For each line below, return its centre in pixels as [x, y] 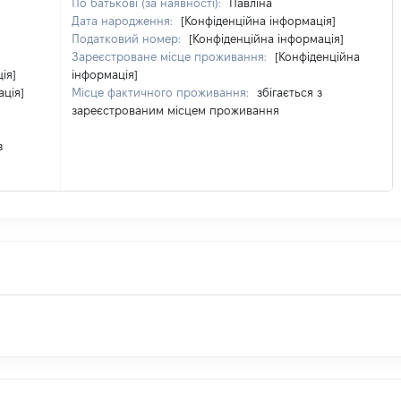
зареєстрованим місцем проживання [175, 110]
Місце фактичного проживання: [162, 92]
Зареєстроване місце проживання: [171, 56]
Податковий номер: [128, 38]
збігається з [290, 92]
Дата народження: [124, 21]
